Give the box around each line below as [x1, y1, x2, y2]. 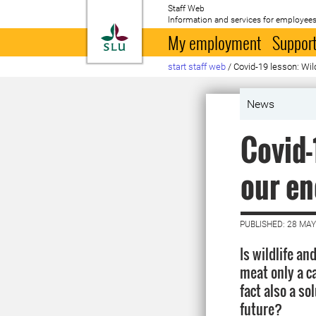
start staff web [168, 61, 226, 72]
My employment [168, 30, 262, 55]
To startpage [128, 24, 200, 38]
